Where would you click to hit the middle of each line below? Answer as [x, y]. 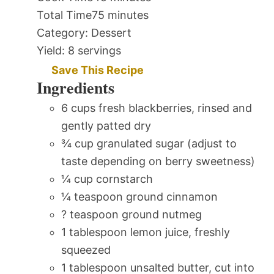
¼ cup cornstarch [107, 179]
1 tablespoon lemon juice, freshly [146, 232]
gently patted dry [106, 126]
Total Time [64, 15]
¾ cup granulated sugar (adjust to [149, 144]
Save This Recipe [98, 70]
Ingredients [76, 88]
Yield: [51, 51]
